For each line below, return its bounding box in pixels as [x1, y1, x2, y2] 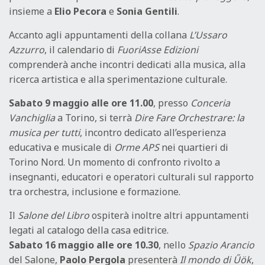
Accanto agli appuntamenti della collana [9, 28, 189, 42]
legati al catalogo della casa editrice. [9, 224, 169, 237]
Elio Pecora [54, 5, 106, 18]
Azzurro [9, 43, 44, 57]
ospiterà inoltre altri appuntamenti [89, 209, 249, 222]
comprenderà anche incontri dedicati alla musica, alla [9, 58, 245, 72]
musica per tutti [9, 126, 80, 140]
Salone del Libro [18, 209, 89, 222]
